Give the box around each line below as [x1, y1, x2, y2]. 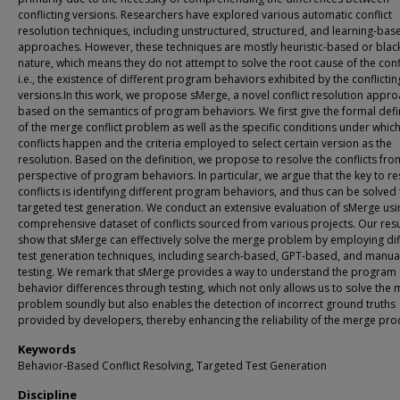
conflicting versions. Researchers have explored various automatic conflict [18, 7, 392, 22]
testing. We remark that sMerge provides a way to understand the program [18, 264, 396, 279]
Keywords [18, 341, 76, 357]
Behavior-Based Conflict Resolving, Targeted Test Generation [18, 358, 327, 373]
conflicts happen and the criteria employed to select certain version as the [18, 136, 392, 151]
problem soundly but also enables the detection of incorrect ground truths [18, 296, 396, 312]
